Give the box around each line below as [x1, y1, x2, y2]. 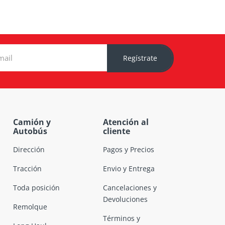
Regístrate [123, 53, 157, 63]
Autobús [13, 125, 47, 137]
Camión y [13, 116, 51, 128]
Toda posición [13, 182, 60, 192]
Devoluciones [102, 194, 148, 204]
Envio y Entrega [102, 163, 155, 173]
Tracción [13, 163, 42, 173]
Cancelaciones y [102, 182, 157, 192]
